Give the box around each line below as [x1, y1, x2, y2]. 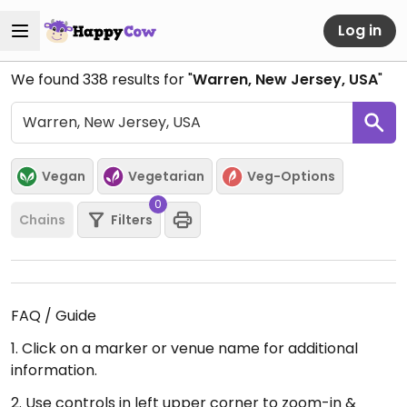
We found [11, 69, 83, 90]
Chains [19, 210, 65, 229]
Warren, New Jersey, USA [193, 69, 378, 90]
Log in [338, 19, 382, 41]
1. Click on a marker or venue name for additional [11, 338, 358, 359]
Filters [111, 210, 153, 229]
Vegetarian [128, 166, 204, 185]
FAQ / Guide [11, 305, 96, 326]
